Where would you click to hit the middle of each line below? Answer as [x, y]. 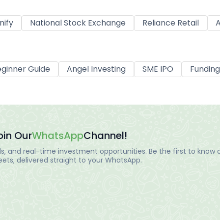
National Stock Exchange [78, 23]
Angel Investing [96, 69]
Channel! [105, 135]
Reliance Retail [171, 23]
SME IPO [158, 69]
